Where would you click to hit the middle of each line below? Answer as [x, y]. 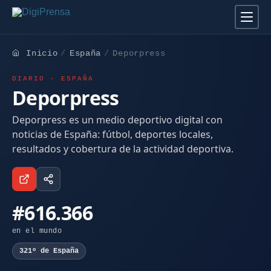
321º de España [49, 251]
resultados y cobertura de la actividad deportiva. [123, 149]
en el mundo [37, 231]
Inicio [42, 53]
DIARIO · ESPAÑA [53, 79]
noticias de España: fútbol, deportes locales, [113, 134]
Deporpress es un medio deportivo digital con [117, 119]
